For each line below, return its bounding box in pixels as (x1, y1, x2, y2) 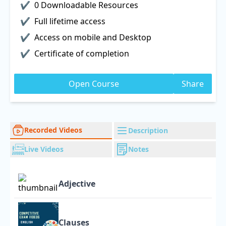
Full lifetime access (34, 16, 105, 27)
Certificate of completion (34, 48, 129, 59)
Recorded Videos (24, 125, 82, 135)
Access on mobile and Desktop (34, 32, 151, 43)
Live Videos (24, 144, 64, 154)
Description (128, 126, 168, 135)
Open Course (69, 78, 119, 89)
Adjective (59, 178, 95, 189)
